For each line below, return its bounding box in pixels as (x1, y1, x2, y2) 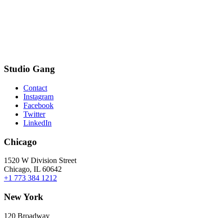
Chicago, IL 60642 (4, 165, 62, 174)
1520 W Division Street (4, 156, 76, 165)
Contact (23, 83, 47, 92)
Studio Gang (4, 64, 55, 74)
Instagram (23, 92, 54, 101)
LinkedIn (23, 118, 52, 127)
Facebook (23, 101, 54, 109)
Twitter (23, 109, 45, 118)
